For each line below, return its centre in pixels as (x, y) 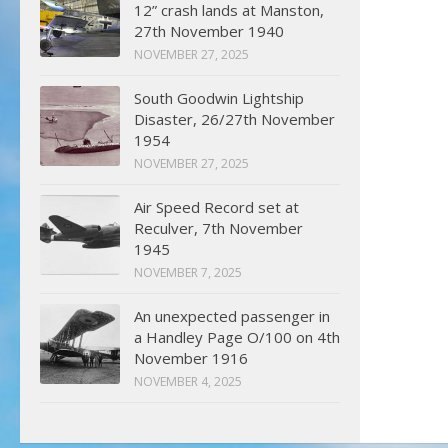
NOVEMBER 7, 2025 (188, 272)
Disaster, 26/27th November (234, 119)
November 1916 (191, 358)
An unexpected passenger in (232, 316)
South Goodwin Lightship (219, 98)
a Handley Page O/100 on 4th (237, 337)
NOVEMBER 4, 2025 (188, 381)
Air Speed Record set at (216, 207)
